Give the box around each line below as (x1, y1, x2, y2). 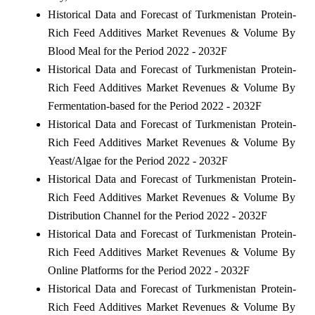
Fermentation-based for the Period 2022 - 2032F (47, 99, 262, 112)
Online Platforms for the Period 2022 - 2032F (47, 264, 250, 276)
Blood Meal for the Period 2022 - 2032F (47, 44, 227, 57)
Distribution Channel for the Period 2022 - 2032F (47, 209, 267, 221)
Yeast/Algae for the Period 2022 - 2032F (47, 154, 228, 167)
